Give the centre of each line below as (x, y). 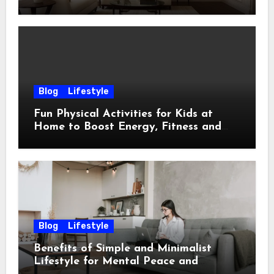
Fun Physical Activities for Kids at (123, 114)
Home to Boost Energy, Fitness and (127, 127)
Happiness (61, 140)
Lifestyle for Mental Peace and (116, 261)
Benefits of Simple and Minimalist (122, 248)
